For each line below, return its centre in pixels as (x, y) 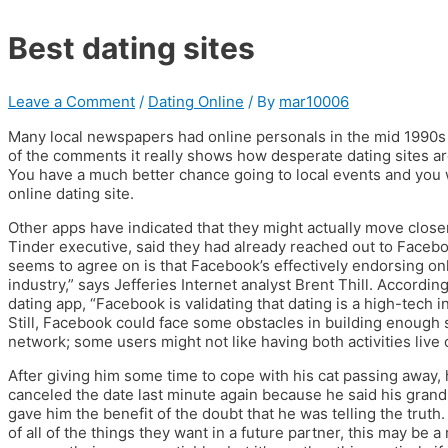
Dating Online (196, 101)
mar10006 (314, 101)
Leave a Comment (71, 101)
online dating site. (71, 193)
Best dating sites (131, 47)
